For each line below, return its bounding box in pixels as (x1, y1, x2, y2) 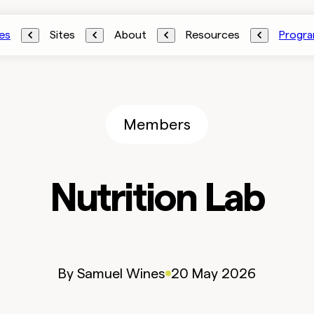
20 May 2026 (171, 265, 256, 281)
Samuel (77, 265, 123, 281)
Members (123, 116, 191, 132)
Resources (185, 29, 240, 41)
